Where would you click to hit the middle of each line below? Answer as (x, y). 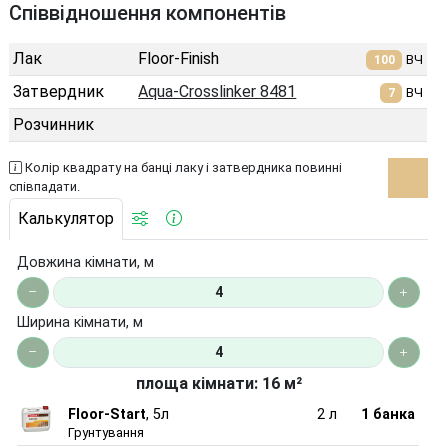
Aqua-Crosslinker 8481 (217, 91)
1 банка (388, 414)
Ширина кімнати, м (80, 322)
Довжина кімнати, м (86, 262)
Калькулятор (66, 218)
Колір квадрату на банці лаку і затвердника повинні (182, 167)
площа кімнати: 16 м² (218, 383)
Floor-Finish (179, 58)
